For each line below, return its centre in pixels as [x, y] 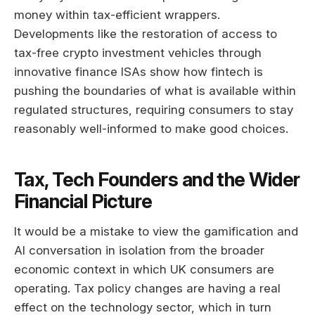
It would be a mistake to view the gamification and [156, 231]
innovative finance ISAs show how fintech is [139, 71]
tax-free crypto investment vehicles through [138, 52]
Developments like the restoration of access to [146, 33]
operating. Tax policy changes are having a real [147, 288]
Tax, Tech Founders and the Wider [157, 180]
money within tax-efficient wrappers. [117, 14]
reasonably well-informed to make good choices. [151, 128]
